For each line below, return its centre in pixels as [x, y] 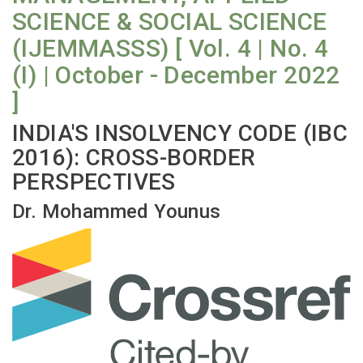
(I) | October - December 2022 [176, 75]
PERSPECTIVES [94, 182]
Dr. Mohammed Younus [117, 212]
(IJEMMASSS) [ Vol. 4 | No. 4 [171, 49]
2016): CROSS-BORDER [134, 158]
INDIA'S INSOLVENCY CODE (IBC [180, 134]
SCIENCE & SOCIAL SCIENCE [170, 22]
